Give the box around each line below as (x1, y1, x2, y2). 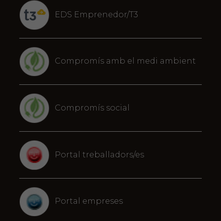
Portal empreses (54, 196, 123, 206)
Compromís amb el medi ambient (54, 56, 196, 66)
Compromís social (54, 103, 130, 113)
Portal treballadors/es (54, 149, 144, 159)
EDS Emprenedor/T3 (54, 9, 138, 19)
